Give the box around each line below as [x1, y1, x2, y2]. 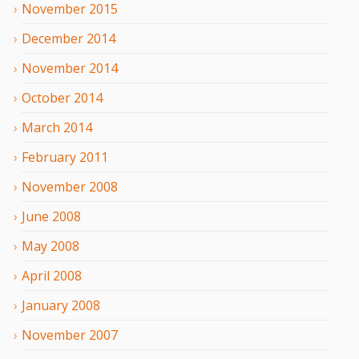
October [22, 88, 71, 107]
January [22, 296, 68, 314]
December [22, 29, 83, 47]
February [22, 147, 76, 166]
